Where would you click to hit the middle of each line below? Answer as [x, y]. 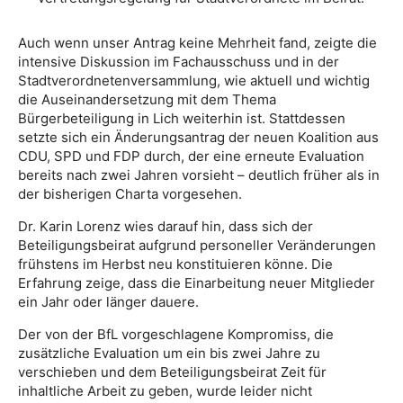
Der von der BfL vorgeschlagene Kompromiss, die [176, 334]
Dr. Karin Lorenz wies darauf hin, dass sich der [166, 226]
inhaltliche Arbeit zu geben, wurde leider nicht [165, 390]
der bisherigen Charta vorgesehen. [130, 193]
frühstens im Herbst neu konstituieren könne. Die [175, 264]
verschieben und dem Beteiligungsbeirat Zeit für [172, 372]
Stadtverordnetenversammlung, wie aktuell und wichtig [194, 80]
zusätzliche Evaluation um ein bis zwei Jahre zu [169, 353]
